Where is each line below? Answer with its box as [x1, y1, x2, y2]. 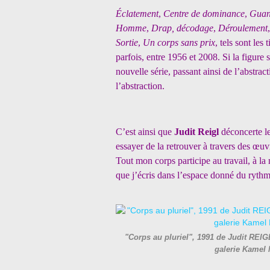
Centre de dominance [163, 8, 245, 19]
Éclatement [116, 8, 159, 19]
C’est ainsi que [116, 127, 174, 137]
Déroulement [218, 23, 268, 33]
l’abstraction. [116, 81, 165, 91]
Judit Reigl [174, 127, 221, 137]
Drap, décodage [151, 23, 213, 33]
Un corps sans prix [143, 37, 215, 48]
